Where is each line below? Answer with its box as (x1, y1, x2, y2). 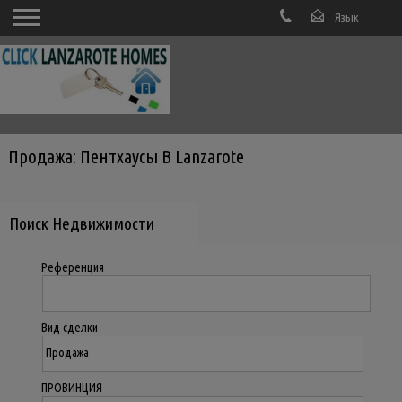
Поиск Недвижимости (9, 214, 154, 233)
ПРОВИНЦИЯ (40, 380, 102, 395)
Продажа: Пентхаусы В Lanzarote (7, 146, 244, 167)
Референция (40, 260, 104, 275)
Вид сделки (40, 320, 98, 335)
